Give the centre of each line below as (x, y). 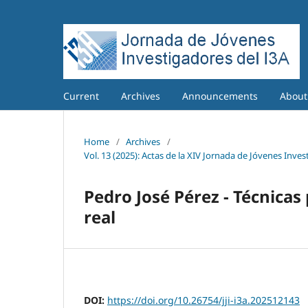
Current (81, 96)
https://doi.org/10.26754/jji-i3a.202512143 (203, 300)
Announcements (220, 96)
